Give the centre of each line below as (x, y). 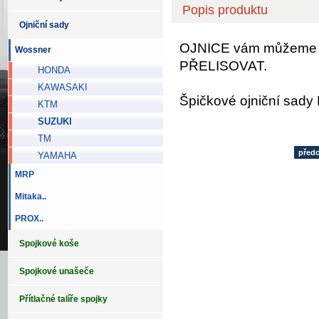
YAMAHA (52, 156)
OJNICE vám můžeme (248, 48)
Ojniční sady (44, 25)
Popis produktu (225, 9)
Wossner (31, 50)
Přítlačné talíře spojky (63, 299)
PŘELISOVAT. (223, 66)
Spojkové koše (49, 244)
